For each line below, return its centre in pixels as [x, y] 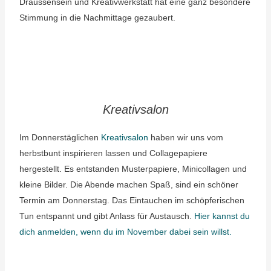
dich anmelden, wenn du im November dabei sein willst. [125, 232]
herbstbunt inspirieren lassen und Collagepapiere [113, 153]
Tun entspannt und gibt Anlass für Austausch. [106, 216]
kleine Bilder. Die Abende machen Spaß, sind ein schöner [129, 184]
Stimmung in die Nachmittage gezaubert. [97, 18]
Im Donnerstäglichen [60, 137]
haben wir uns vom [185, 137]
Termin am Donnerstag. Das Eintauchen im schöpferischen [132, 200]
